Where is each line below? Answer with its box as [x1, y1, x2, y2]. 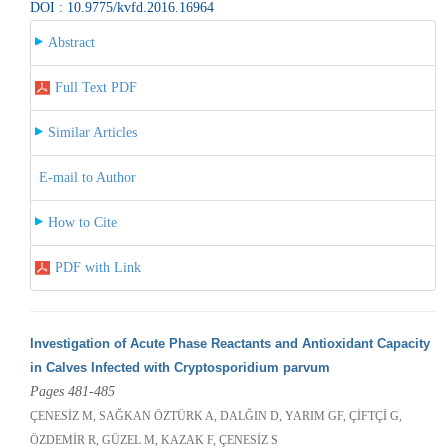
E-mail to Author [38, 169, 136, 185]
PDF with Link [54, 259, 141, 275]
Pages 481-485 [29, 383, 115, 399]
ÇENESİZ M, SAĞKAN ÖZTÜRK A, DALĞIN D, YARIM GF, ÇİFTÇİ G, [29, 408, 402, 423]
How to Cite [47, 214, 117, 230]
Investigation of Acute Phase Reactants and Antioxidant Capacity [29, 335, 430, 351]
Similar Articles [47, 124, 137, 140]
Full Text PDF [54, 79, 137, 95]
